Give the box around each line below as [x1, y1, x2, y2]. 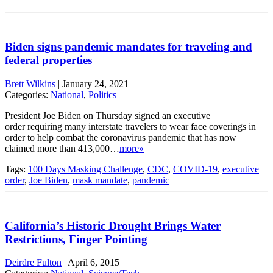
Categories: [5, 89, 51, 100]
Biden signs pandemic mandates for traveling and [5, 40, 252, 54]
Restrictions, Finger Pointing [5, 232, 147, 246]
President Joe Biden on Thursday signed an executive [5, 110, 210, 121]
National [51, 89, 83, 100]
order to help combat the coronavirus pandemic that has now [5, 132, 236, 143]
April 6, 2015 [68, 257, 119, 268]
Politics [88, 89, 116, 100]
